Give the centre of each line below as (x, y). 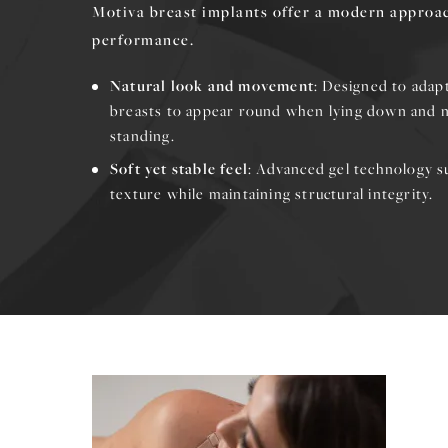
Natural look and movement (212, 85)
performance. (143, 38)
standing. (142, 135)
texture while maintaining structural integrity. (272, 193)
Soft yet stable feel (179, 168)
